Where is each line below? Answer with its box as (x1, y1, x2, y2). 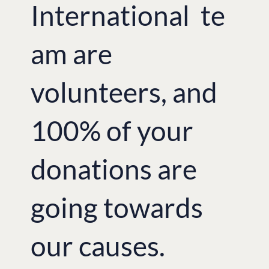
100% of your (31, 113, 194, 147)
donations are (31, 152, 198, 186)
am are (31, 37, 113, 70)
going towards (31, 190, 204, 224)
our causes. (31, 229, 166, 262)
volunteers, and (31, 75, 218, 109)
